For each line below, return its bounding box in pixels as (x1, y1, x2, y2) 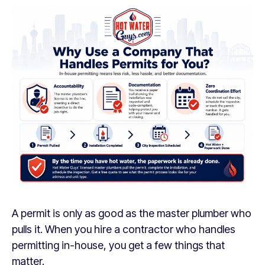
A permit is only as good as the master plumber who (12, 207, 251, 219)
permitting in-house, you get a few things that (12, 239, 225, 251)
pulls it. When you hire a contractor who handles (12, 223, 235, 235)
